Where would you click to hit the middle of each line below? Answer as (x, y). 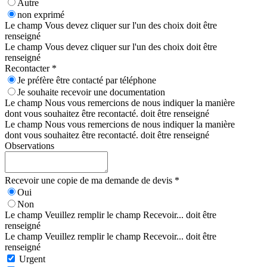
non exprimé (41, 15)
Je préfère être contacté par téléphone (87, 80)
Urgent (32, 259)
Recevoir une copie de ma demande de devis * (92, 181)
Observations (30, 146)
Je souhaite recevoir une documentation (91, 92)
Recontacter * (31, 69)
